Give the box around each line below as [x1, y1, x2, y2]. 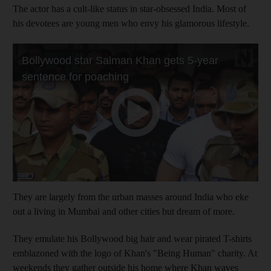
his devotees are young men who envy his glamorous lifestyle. [13, 18, 249, 28]
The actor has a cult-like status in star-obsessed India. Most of [13, 3, 246, 14]
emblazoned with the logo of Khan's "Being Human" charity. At [13, 247, 257, 258]
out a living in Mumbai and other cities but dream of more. [13, 206, 235, 217]
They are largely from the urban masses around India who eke [13, 191, 249, 202]
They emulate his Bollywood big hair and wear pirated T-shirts [13, 233, 252, 244]
